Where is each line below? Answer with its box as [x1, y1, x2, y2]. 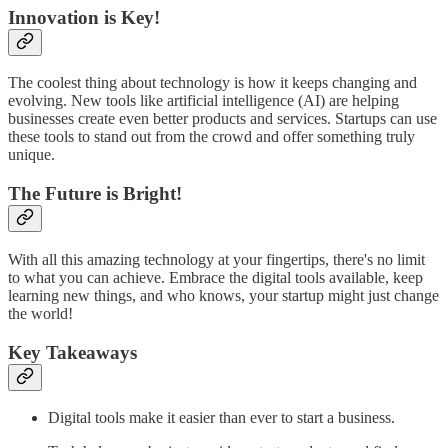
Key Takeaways [8, 341, 137, 363]
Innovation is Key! [8, 6, 160, 28]
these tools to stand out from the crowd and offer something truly [8, 128, 415, 146]
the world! [8, 304, 73, 322]
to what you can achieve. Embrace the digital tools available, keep [8, 268, 423, 286]
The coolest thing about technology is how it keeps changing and [8, 74, 417, 92]
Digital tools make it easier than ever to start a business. [48, 409, 395, 427]
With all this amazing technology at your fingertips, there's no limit [8, 250, 425, 268]
